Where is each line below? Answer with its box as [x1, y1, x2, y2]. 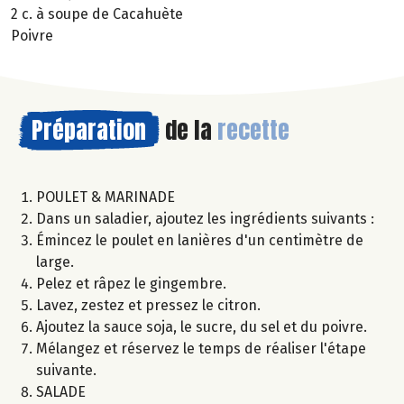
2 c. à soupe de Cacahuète [11, 5, 183, 23]
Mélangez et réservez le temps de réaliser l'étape [36, 339, 366, 357]
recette [217, 111, 289, 148]
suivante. [36, 361, 96, 379]
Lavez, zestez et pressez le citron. [36, 296, 261, 314]
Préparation [32, 111, 146, 148]
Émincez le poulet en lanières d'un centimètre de [36, 231, 363, 249]
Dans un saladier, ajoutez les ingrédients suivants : [36, 209, 374, 227]
